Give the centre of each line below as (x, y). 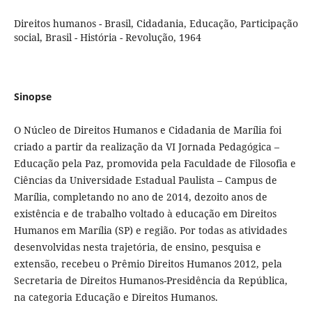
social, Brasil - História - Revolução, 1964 (107, 38)
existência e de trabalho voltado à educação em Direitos (145, 213)
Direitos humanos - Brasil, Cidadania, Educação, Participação (156, 24)
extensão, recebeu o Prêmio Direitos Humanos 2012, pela (148, 263)
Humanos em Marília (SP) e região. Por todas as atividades (150, 230)
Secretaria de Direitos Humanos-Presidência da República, (150, 280)
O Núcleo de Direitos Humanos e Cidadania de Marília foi (147, 130)
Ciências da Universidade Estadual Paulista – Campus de (145, 180)
